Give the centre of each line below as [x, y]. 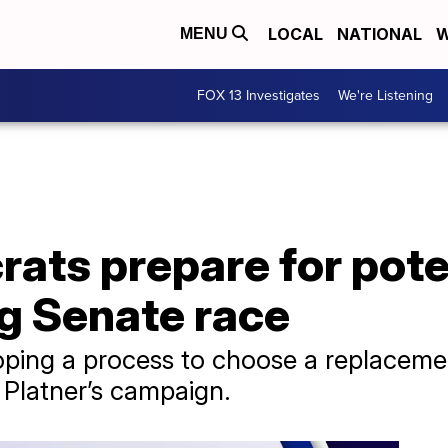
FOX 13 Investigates [258, 95]
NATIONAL [379, 34]
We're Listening [385, 95]
